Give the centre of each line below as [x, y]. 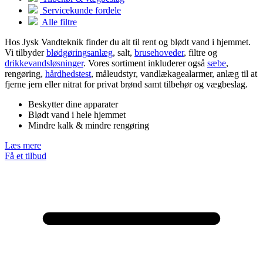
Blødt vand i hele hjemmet [77, 115]
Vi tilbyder [26, 53]
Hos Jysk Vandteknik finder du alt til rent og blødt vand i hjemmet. [128, 42]
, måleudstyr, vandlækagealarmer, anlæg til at [174, 74]
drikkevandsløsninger [44, 63]
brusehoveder [159, 53]
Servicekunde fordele [80, 11]
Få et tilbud [26, 156]
